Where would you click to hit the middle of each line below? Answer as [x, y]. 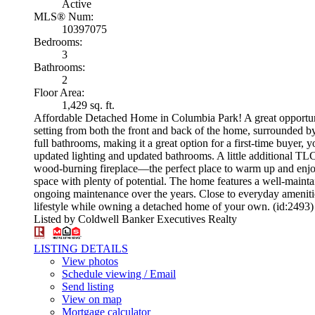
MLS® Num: [64, 16]
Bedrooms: [58, 41]
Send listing [88, 286]
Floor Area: [59, 92]
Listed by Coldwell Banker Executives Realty [135, 219]
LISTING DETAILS [81, 248]
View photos [90, 261]
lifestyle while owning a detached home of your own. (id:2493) [174, 206]
